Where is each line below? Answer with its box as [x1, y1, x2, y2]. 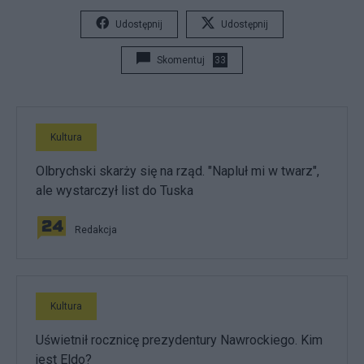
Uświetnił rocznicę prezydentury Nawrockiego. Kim [36, 331, 323, 348]
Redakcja [75, 223, 117, 236]
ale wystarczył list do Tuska [36, 182, 193, 198]
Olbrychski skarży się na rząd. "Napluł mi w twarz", [36, 162, 319, 179]
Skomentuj [157, 54, 205, 66]
